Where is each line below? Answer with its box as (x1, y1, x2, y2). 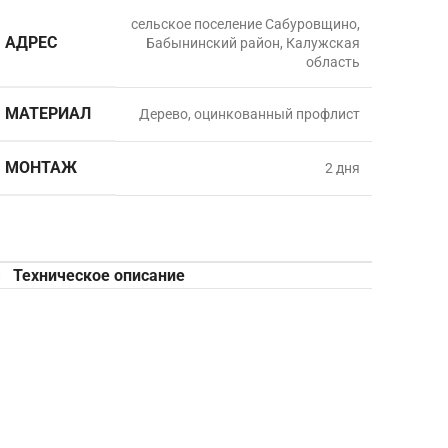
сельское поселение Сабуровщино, (130, 16, 360, 32)
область (305, 54, 360, 70)
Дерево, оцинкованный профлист (138, 106, 360, 122)
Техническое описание (12, 266, 185, 285)
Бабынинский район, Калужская (145, 35, 360, 51)
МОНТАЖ (4, 158, 77, 177)
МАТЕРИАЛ (4, 104, 91, 123)
